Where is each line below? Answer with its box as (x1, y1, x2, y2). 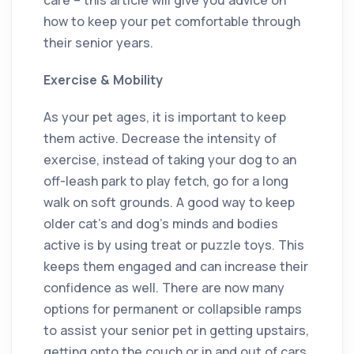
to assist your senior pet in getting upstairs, (43, 321, 309, 339)
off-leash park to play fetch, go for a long (43, 171, 288, 190)
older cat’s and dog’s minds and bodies (43, 214, 278, 232)
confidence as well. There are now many (43, 278, 284, 296)
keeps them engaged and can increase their (43, 257, 308, 275)
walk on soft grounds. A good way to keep (43, 193, 295, 211)
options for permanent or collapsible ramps (43, 299, 302, 318)
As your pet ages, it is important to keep (43, 107, 286, 126)
